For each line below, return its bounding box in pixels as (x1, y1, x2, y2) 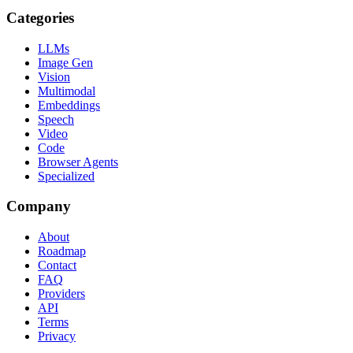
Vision (38, 69, 70, 84)
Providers (38, 287, 85, 301)
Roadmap (38, 244, 86, 258)
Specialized (38, 169, 95, 183)
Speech (38, 112, 74, 126)
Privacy (38, 329, 76, 344)
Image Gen (38, 55, 93, 69)
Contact (38, 258, 76, 273)
